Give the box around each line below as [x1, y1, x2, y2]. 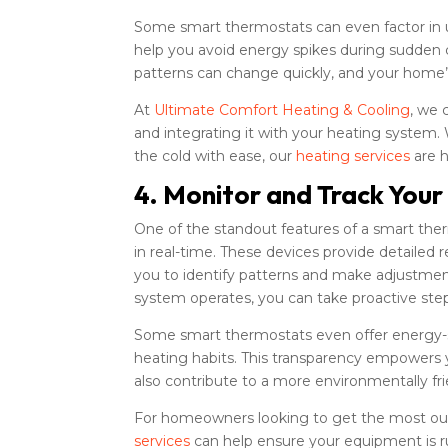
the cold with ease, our [134, 146, 297, 165]
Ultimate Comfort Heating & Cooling [154, 100, 411, 119]
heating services [296, 146, 411, 165]
